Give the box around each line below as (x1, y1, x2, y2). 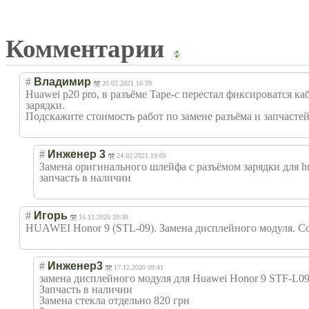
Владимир (34, 75, 91, 88)
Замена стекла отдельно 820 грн (39, 294, 190, 306)
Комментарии (6, 34, 170, 63)
